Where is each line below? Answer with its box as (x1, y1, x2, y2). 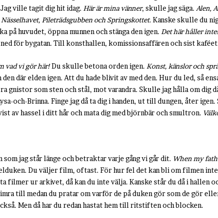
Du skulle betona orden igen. (50, 62, 146, 70)
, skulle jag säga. (142, 4, 196, 12)
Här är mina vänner (83, 4, 142, 12)
